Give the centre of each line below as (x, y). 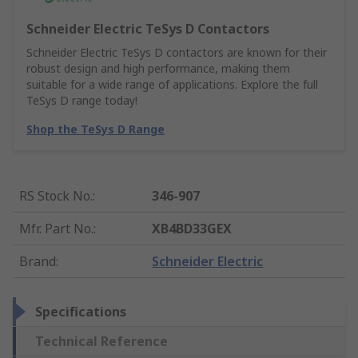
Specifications (81, 312)
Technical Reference (101, 342)
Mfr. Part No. (56, 229)
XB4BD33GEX (192, 229)
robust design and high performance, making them (158, 69)
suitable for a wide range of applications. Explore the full (172, 85)
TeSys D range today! (82, 101)
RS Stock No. (56, 196)
